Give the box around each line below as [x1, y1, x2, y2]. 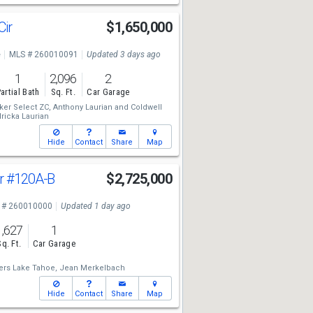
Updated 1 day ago [60, 201, 131, 211]
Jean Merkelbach [59, 263, 125, 272]
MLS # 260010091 [8, 50, 78, 59]
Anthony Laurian [52, 103, 112, 112]
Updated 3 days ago [86, 50, 161, 59]
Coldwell [130, 103, 162, 112]
